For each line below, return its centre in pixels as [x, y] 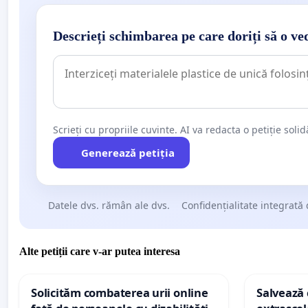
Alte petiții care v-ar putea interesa [100, 252]
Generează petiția [128, 152]
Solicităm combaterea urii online [120, 293]
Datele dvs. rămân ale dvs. [109, 205]
